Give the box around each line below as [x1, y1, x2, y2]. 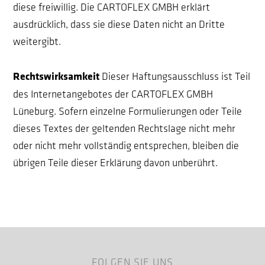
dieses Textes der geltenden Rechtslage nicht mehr [13, 124, 236, 134]
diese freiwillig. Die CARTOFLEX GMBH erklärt [13, 2, 211, 12]
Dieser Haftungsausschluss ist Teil [102, 72, 251, 82]
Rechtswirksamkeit [13, 72, 100, 83]
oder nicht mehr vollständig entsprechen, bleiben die [13, 141, 240, 151]
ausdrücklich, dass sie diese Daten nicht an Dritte [13, 20, 225, 30]
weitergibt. [13, 37, 62, 47]
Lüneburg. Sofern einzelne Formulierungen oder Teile [13, 106, 243, 117]
